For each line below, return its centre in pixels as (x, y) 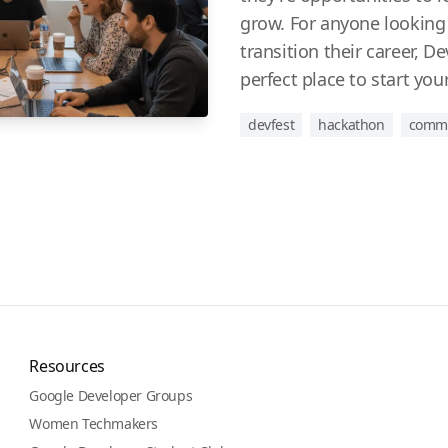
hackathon (351, 124)
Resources (67, 366)
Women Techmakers (93, 423)
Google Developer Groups (111, 395)
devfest (271, 124)
